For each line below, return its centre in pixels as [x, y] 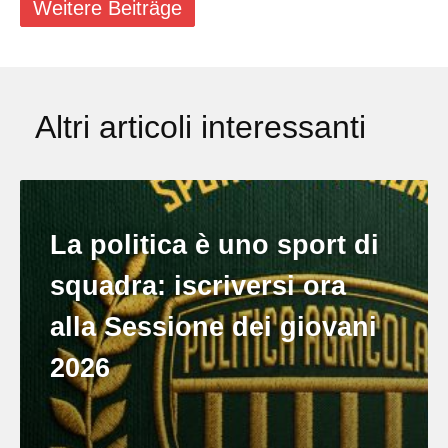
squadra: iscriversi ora [198, 286]
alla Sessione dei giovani [213, 327]
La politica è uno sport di [214, 245]
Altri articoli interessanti [200, 127]
